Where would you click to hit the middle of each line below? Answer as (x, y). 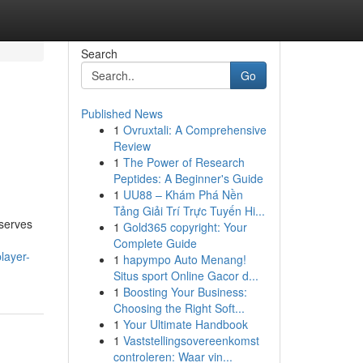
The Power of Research (184, 162)
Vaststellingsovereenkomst (191, 340)
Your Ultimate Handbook (185, 324)
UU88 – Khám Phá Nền (183, 194)
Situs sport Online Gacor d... (186, 275)
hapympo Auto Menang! (184, 259)
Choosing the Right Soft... (179, 308)
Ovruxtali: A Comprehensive (194, 130)
